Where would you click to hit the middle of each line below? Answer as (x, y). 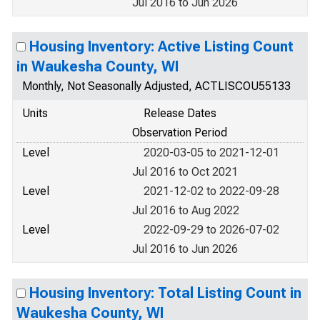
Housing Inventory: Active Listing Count (161, 46)
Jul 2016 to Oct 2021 (185, 172)
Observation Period (180, 132)
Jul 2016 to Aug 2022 (186, 210)
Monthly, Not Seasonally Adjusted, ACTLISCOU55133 (156, 86)
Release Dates (180, 113)
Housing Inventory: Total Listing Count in (165, 293)
